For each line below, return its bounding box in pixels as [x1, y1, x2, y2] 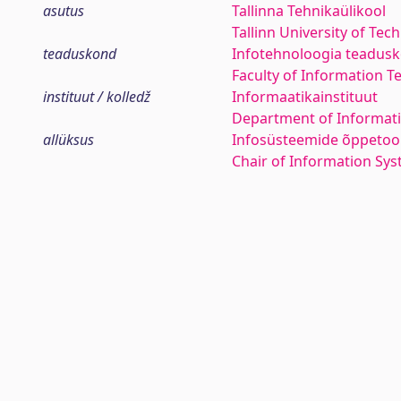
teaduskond [43, 44, 116, 64]
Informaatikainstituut [231, 87, 378, 107]
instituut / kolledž [43, 87, 150, 107]
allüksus [43, 130, 94, 149]
